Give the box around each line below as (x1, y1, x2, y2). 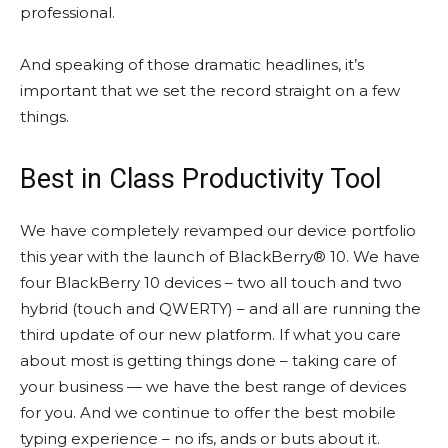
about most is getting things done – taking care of (20, 351, 396, 371)
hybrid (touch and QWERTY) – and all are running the (20, 299, 421, 319)
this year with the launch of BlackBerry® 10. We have (20, 247, 420, 267)
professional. (20, 3, 115, 23)
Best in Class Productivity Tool (20, 163, 381, 196)
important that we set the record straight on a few (20, 81, 400, 101)
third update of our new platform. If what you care (20, 325, 401, 345)
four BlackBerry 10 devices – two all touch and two (20, 273, 402, 293)
